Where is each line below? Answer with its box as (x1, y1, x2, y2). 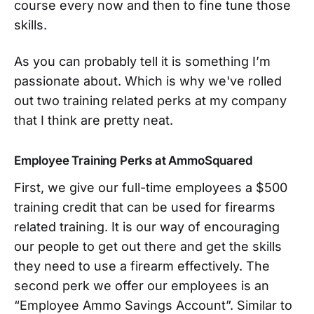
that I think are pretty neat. (14, 112, 173, 128)
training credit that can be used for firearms (14, 199, 275, 214)
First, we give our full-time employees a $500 (14, 179, 287, 195)
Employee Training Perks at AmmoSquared (14, 153, 264, 168)
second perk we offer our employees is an (14, 278, 269, 293)
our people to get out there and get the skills (14, 238, 282, 254)
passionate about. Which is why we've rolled (14, 73, 282, 88)
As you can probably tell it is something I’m (14, 53, 271, 69)
